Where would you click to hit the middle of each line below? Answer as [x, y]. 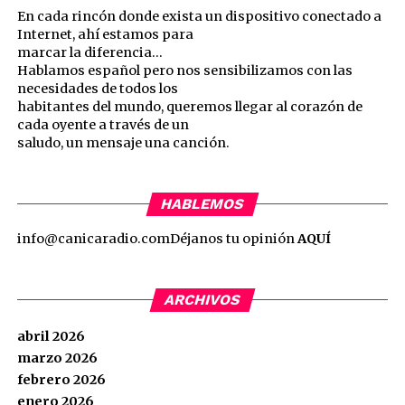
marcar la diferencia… [89, 52]
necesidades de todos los [97, 89]
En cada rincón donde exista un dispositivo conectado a [199, 16]
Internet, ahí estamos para [105, 34]
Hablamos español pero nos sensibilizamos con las [184, 71]
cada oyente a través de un [103, 125]
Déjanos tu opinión [233, 239]
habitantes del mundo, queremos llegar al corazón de [189, 107]
